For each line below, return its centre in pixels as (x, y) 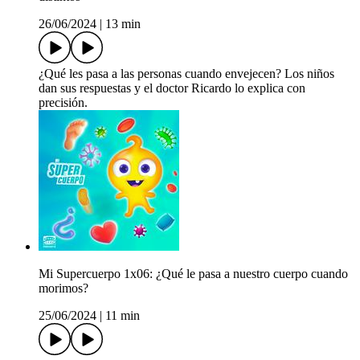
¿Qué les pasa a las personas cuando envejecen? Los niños (186, 74)
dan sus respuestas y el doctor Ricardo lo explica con (172, 88)
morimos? (63, 288)
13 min (123, 24)
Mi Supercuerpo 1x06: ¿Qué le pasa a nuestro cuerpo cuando (193, 274)
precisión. (63, 103)
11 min (123, 316)
